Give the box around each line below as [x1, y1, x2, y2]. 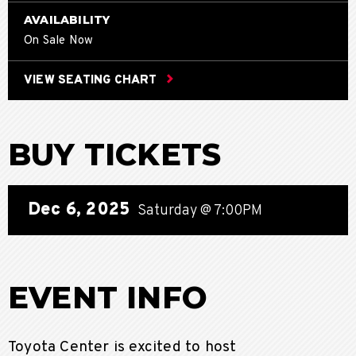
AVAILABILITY [24, 12, 110, 27]
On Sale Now [24, 33, 94, 48]
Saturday [137, 201, 201, 220]
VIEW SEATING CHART [24, 72, 157, 88]
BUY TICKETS [8, 135, 222, 173]
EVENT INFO [8, 278, 207, 316]
